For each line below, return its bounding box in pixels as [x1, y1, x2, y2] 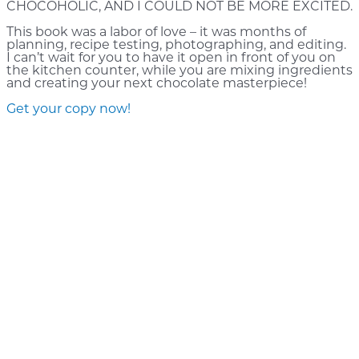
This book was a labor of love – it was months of [6, 26, 306, 39]
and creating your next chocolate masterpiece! [6, 78, 307, 91]
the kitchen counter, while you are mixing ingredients [6, 65, 353, 78]
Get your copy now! [6, 103, 131, 116]
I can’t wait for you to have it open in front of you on [6, 52, 336, 65]
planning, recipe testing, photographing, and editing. [6, 39, 346, 52]
